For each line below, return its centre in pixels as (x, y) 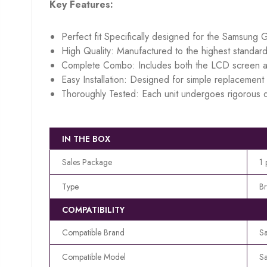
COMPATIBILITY (93, 209)
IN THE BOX (86, 139)
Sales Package (87, 162)
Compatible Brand (93, 232)
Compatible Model (94, 257)
